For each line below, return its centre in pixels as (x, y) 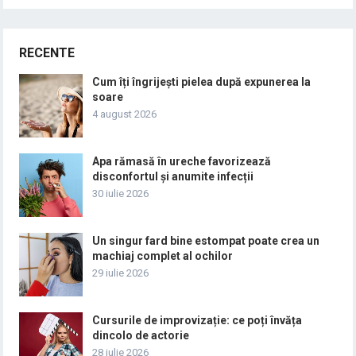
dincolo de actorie (141, 335)
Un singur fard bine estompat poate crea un (206, 240)
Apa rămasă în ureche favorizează (182, 161)
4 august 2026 (125, 114)
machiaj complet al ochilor (163, 255)
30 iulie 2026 (121, 193)
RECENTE (47, 52)
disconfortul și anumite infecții (173, 176)
